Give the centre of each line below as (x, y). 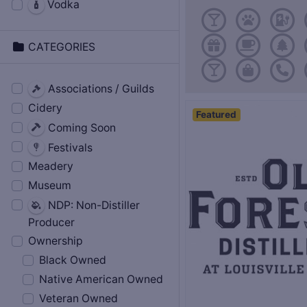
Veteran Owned (78, 298)
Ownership (56, 241)
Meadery (51, 166)
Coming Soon (82, 127)
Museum (50, 185)
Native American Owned (101, 279)
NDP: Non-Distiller (94, 206)
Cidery (45, 108)
